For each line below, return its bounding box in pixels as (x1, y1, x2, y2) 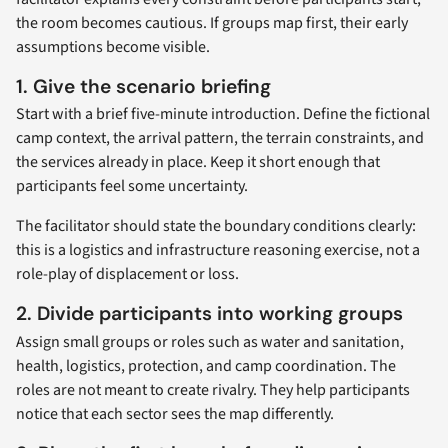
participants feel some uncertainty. (16, 175, 248, 198)
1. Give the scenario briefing (16, 73, 271, 99)
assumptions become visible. (16, 35, 210, 58)
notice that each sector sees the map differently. (16, 402, 334, 425)
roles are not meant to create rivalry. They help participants (16, 378, 410, 401)
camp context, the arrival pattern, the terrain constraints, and (16, 127, 424, 150)
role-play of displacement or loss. (16, 263, 239, 286)
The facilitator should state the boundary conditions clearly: (16, 215, 416, 238)
